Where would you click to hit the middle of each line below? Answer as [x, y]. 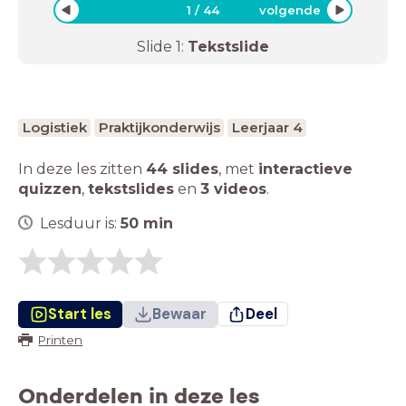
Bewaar [179, 314]
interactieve [305, 169]
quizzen [50, 188]
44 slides [182, 169]
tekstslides [131, 188]
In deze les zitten [82, 169]
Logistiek [54, 127]
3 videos [233, 188]
